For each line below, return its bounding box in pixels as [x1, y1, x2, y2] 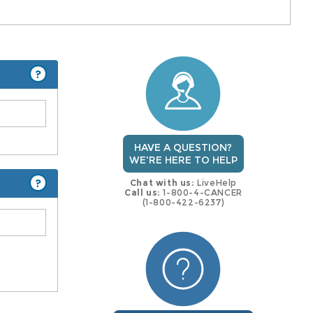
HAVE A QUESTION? [134, 141, 233, 154]
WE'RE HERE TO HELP [129, 154, 238, 167]
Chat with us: [129, 177, 195, 189]
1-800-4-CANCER [160, 187, 242, 198]
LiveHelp [194, 177, 238, 189]
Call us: [124, 187, 161, 198]
